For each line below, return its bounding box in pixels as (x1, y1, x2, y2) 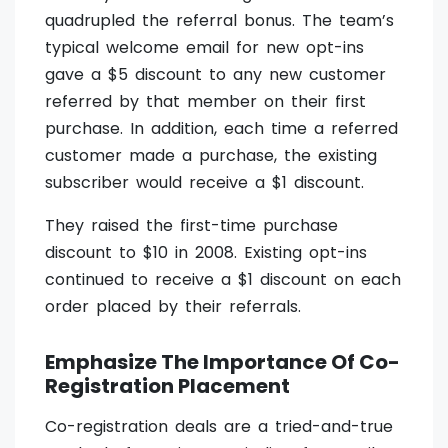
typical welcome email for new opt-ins (45, 36, 364, 60)
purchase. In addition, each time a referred (45, 117, 398, 141)
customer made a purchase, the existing (45, 144, 377, 168)
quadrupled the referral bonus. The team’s (45, 9, 394, 33)
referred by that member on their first (45, 90, 366, 114)
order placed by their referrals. (45, 295, 301, 319)
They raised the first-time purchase (45, 214, 338, 238)
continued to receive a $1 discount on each (45, 268, 401, 292)
